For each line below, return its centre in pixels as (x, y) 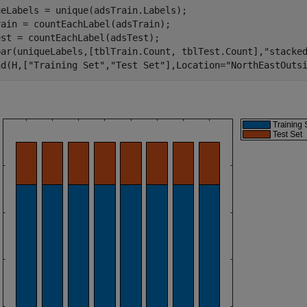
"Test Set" (138, 65)
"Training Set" (66, 65)
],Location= (195, 65)
